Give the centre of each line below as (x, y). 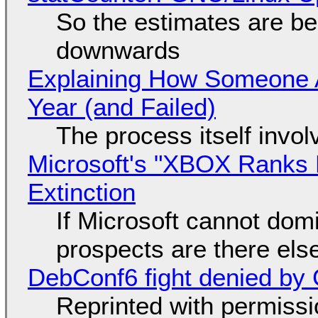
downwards (118, 50)
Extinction (81, 192)
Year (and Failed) (121, 106)
